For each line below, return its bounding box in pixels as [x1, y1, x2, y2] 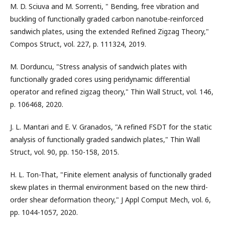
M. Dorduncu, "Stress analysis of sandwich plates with [10, 62, 187, 71]
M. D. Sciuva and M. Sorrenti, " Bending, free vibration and [10, 2, 199, 11]
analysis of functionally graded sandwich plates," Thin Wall [10, 135, 200, 144]
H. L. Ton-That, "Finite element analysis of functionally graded [10, 170, 211, 179]
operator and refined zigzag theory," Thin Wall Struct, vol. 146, [10, 87, 213, 96]
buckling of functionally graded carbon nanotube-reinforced [10, 14, 203, 24]
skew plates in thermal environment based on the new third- [10, 182, 208, 192]
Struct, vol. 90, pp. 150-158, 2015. [10, 147, 119, 157]
